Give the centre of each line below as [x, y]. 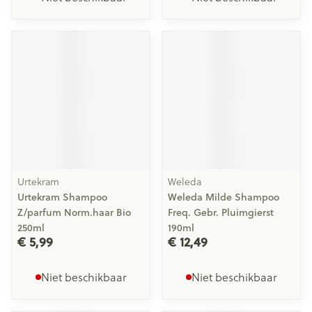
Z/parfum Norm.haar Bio [74, 212]
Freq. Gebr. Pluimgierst [221, 212]
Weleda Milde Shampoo [224, 197]
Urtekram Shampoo [62, 197]
